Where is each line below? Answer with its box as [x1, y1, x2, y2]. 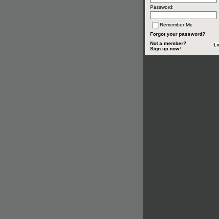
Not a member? [150, 41, 186, 46]
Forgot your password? [150, 31, 205, 37]
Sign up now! [150, 46, 181, 51]
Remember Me [160, 22, 193, 28]
